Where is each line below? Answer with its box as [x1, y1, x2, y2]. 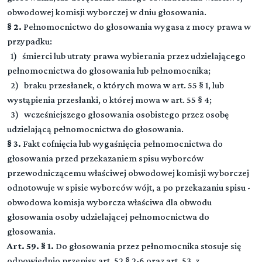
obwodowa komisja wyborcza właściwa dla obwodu [7, 197, 212, 207]
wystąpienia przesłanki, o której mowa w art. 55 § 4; [7, 95, 212, 105]
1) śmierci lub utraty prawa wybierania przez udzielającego [7, 51, 246, 61]
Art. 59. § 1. [7, 241, 54, 251]
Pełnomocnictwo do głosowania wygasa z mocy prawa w [22, 22, 251, 32]
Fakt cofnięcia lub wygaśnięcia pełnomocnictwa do [23, 139, 223, 149]
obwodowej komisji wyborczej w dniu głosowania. [7, 7, 206, 17]
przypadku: [7, 36, 52, 46]
